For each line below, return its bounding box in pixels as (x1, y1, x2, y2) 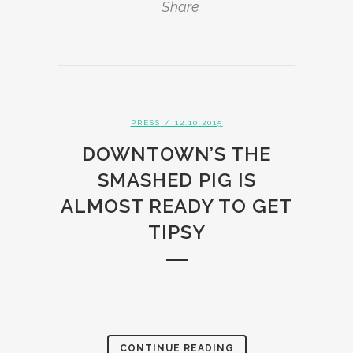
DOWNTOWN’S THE (82, 143, 271, 165)
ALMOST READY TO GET (61, 195, 292, 217)
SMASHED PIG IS (97, 169, 256, 191)
